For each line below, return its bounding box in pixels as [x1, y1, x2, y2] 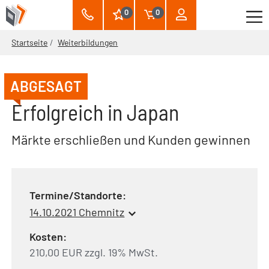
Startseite [11, 37, 48, 47]
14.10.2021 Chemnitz [29, 205, 125, 219]
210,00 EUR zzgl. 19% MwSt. [29, 246, 159, 259]
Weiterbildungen [58, 37, 118, 47]
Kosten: [29, 230, 67, 244]
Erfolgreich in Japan [11, 99, 180, 125]
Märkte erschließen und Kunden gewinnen [11, 131, 251, 147]
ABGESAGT [10, 77, 82, 95]
